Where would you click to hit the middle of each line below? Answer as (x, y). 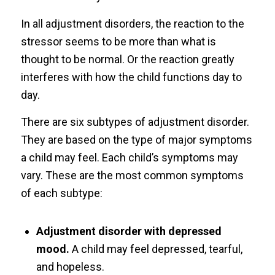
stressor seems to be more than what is (118, 41)
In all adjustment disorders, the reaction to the (132, 23)
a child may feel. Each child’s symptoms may (129, 157)
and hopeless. (70, 267)
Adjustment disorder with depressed (129, 231)
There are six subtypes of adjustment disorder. (135, 122)
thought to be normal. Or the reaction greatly (127, 59)
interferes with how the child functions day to (131, 77)
